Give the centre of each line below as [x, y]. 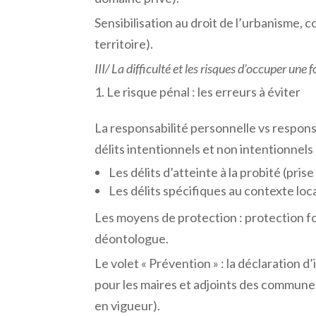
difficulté [149, 68]
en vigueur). [128, 305]
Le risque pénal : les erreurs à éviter [204, 91]
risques [218, 68]
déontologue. [132, 238]
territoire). [124, 43]
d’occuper [262, 68]
